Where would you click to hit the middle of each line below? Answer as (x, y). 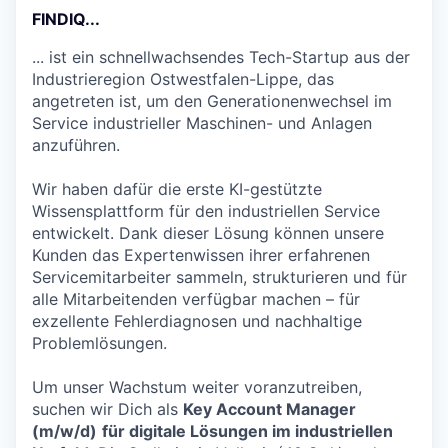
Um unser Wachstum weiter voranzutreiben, (197, 387)
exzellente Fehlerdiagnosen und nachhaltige (197, 321)
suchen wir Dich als (107, 409)
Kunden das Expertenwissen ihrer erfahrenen (201, 255)
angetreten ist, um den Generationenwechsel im (212, 101)
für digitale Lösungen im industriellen (247, 431)
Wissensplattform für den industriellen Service (206, 211)
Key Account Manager (269, 409)
